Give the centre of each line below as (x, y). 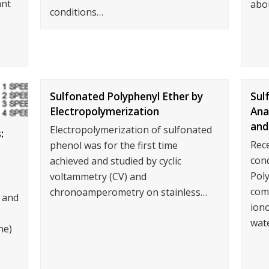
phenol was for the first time (114, 145)
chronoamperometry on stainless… (129, 192)
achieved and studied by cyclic (116, 161)
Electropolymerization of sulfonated (131, 129)
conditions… (77, 12)
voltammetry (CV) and (98, 176)
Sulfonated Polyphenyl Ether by (127, 96)
